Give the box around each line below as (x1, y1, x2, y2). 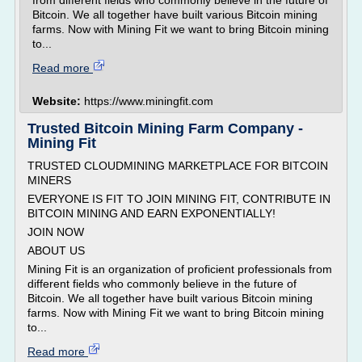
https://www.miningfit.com (84, 95, 213, 107)
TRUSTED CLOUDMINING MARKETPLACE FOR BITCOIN (27, 159, 328, 172)
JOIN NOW (27, 225, 84, 238)
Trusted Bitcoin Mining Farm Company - (27, 120, 303, 137)
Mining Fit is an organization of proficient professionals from (27, 263, 332, 276)
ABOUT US (27, 244, 85, 257)
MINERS (27, 174, 71, 187)
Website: (32, 95, 84, 107)
